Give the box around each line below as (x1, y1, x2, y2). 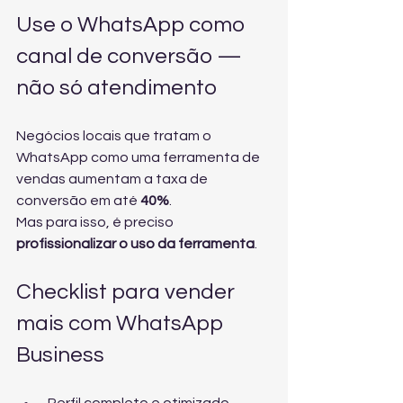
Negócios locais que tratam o (16, 129, 214, 144)
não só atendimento (16, 76, 217, 100)
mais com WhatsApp (16, 312, 228, 336)
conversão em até (16, 193, 140, 209)
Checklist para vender (16, 281, 239, 304)
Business (16, 344, 104, 367)
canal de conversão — (16, 45, 246, 68)
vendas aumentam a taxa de (16, 172, 210, 187)
